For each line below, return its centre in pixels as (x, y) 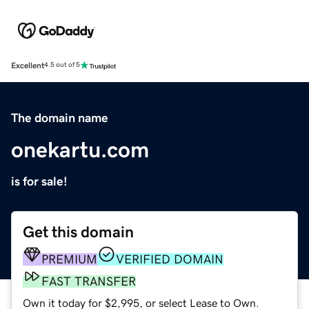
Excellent (28, 65)
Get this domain (78, 232)
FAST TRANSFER (89, 281)
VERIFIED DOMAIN (170, 259)
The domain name (60, 118)
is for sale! (39, 181)
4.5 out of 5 (62, 65)
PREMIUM (69, 259)
